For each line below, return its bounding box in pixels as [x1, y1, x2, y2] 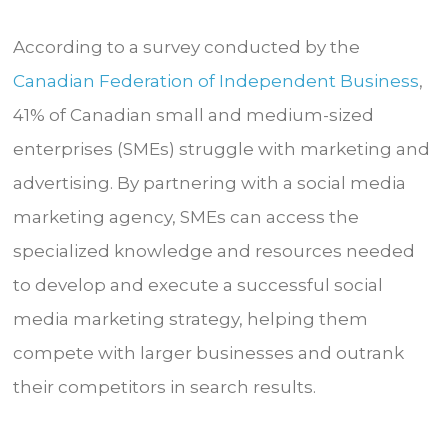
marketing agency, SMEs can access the [13, 207, 360, 228]
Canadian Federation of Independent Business [13, 71, 420, 92]
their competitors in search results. [13, 377, 325, 398]
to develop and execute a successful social [13, 275, 384, 296]
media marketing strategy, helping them [13, 309, 369, 330]
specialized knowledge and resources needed [13, 241, 416, 262]
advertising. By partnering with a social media [13, 173, 407, 194]
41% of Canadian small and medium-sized [13, 105, 375, 126]
